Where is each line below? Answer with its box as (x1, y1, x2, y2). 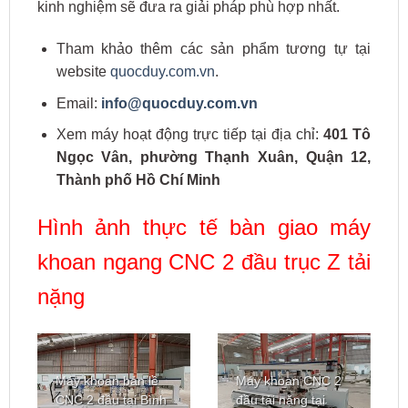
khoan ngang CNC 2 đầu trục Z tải (36, 249, 372, 274)
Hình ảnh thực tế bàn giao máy (36, 214, 372, 240)
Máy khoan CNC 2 (236, 374, 342, 389)
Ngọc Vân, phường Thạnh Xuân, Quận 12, (56, 149, 372, 166)
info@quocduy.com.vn (100, 95, 258, 111)
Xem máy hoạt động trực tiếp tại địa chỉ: (56, 127, 324, 143)
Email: (56, 95, 101, 111)
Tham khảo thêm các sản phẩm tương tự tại (56, 40, 372, 56)
